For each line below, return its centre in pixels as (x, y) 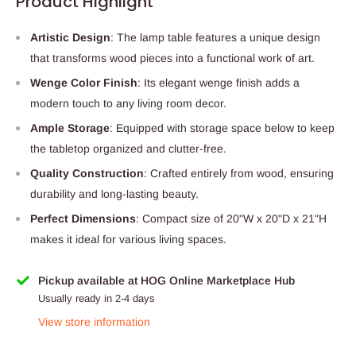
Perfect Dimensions (83, 218)
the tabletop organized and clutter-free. (128, 148)
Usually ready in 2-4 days (97, 298)
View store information (94, 321)
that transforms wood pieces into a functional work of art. (172, 58)
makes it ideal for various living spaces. (128, 239)
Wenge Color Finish (84, 82)
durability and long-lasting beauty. (114, 193)
